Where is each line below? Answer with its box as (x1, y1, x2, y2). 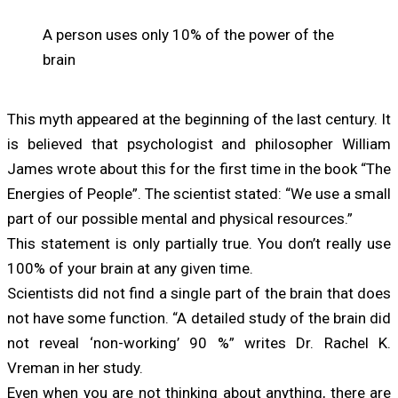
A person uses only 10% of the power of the (43, 25, 334, 44)
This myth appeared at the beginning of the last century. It (7, 109, 391, 128)
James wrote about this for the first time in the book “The (7, 159, 391, 178)
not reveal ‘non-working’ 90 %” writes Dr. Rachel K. (7, 333, 391, 352)
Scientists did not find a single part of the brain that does (7, 283, 391, 302)
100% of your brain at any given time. (7, 259, 253, 277)
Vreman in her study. (7, 358, 143, 377)
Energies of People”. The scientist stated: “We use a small (7, 184, 391, 203)
